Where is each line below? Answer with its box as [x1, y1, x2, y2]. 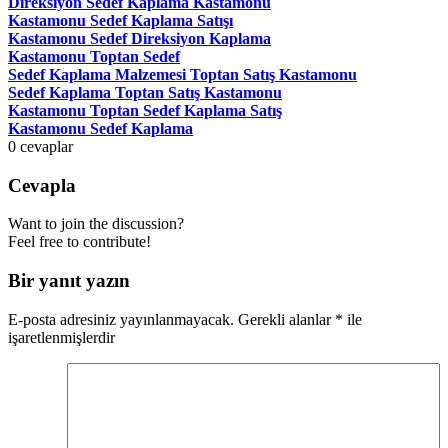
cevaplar [20, 137, 73, 155]
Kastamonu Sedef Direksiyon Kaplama [8, 29, 271, 47]
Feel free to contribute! [8, 233, 151, 251]
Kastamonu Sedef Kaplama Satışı [8, 11, 233, 29]
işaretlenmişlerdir [8, 328, 115, 346]
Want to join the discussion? [8, 215, 184, 233]
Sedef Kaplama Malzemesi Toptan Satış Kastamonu [8, 65, 357, 83]
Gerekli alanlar [238, 310, 335, 328]
